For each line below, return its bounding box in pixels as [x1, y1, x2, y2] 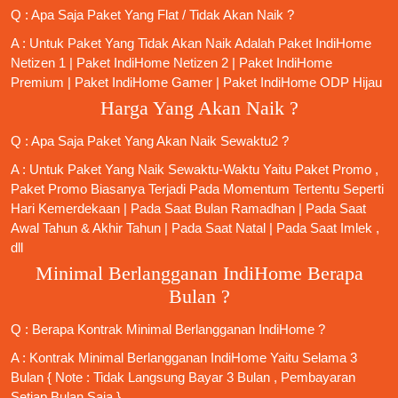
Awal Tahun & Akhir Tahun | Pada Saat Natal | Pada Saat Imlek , [11, 220, 379, 236]
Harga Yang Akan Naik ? [99, 98, 298, 120]
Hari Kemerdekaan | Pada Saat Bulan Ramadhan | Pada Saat [11, 201, 366, 217]
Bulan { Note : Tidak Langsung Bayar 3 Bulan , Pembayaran [11, 370, 355, 386]
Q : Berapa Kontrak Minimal [11, 322, 175, 338]
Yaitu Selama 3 [267, 350, 357, 366]
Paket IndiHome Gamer [75, 75, 212, 91]
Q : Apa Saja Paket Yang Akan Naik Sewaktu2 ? [11, 133, 289, 149]
